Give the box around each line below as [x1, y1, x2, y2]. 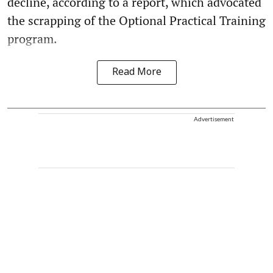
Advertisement [194, 115, 234, 123]
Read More [112, 66, 161, 79]
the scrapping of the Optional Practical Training [7, 12, 266, 29]
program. [7, 30, 57, 48]
